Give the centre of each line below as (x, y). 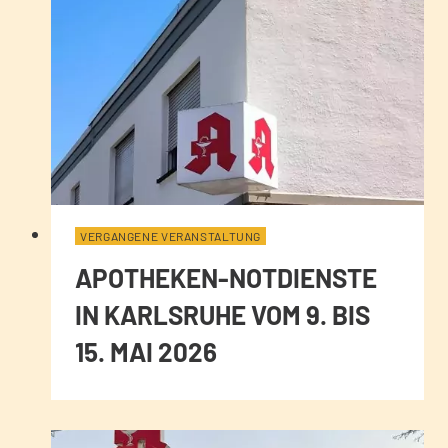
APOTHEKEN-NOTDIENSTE (226, 277)
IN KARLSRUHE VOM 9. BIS (222, 314)
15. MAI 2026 (146, 351)
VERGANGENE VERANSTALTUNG (171, 235)
